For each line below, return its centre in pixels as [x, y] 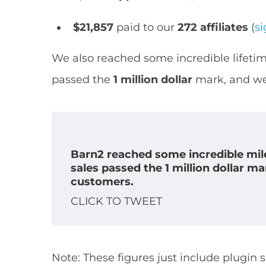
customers [101, 181]
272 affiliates [213, 28]
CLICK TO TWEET [117, 201]
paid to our [146, 28]
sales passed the [118, 168]
